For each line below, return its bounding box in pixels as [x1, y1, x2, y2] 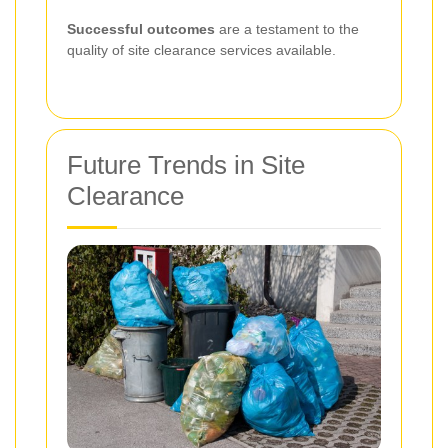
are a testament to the [215, 20, 359, 37]
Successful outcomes [67, 20, 215, 37]
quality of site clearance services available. [67, 41, 336, 58]
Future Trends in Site [67, 149, 305, 180]
